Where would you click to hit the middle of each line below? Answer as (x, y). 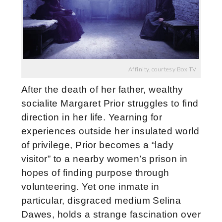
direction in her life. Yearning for (92, 117)
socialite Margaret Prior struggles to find (110, 103)
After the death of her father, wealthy (102, 89)
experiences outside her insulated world (110, 131)
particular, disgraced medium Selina (101, 200)
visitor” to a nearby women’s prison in (104, 159)
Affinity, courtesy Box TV (162, 69)
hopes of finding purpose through (95, 172)
